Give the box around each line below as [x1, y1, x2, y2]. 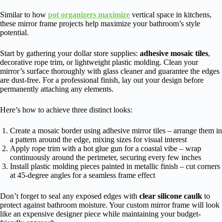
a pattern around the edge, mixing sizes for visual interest [10, 135, 187, 144]
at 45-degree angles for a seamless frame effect [10, 171, 155, 180]
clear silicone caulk [139, 192, 202, 201]
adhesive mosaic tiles [140, 49, 208, 58]
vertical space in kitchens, [130, 10, 212, 19]
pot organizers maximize [48, 10, 130, 19]
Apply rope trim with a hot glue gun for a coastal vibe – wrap [10, 144, 201, 153]
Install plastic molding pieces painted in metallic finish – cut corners [10, 162, 220, 171]
